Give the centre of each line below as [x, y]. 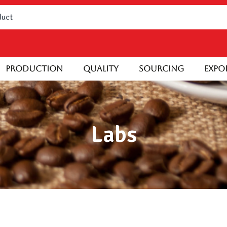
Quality [101, 69]
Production [34, 69]
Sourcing [161, 69]
